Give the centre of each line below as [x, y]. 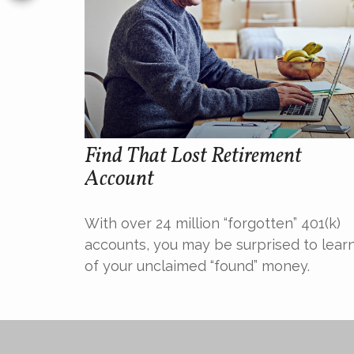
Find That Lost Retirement [193, 157]
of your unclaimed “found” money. [197, 266]
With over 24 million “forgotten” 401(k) [213, 224]
